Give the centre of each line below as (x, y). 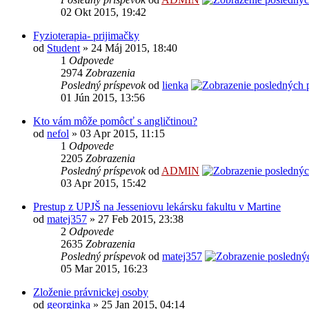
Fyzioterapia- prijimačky (86, 36)
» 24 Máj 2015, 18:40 (129, 48)
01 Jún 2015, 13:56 (103, 98)
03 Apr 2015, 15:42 (103, 183)
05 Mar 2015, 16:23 (104, 269)
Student (63, 48)
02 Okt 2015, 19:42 (103, 12)
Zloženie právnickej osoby (91, 292)
